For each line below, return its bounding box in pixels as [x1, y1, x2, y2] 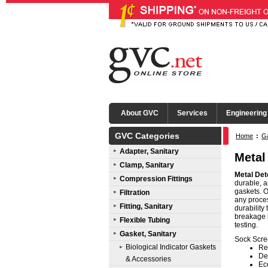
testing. [234, 221, 258, 229]
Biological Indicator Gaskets [126, 243, 216, 251]
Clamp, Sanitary [120, 161, 174, 169]
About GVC [121, 109, 159, 117]
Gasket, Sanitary [120, 230, 176, 238]
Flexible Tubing [120, 216, 170, 224]
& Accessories [126, 255, 171, 263]
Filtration [120, 188, 150, 197]
